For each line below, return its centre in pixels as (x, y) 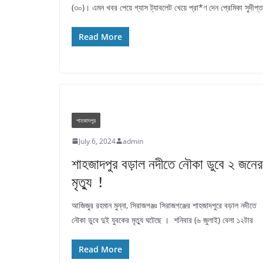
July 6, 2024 (97, 141)
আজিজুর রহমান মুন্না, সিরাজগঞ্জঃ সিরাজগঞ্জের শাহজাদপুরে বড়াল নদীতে (164, 205)
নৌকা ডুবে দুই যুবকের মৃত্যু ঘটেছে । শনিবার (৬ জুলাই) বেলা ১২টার (162, 220)
